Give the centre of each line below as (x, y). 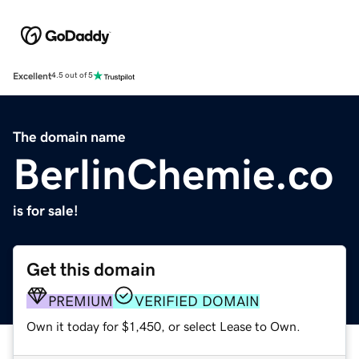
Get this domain (91, 269)
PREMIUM (81, 301)
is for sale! (46, 210)
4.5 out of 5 (72, 76)
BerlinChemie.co (173, 173)
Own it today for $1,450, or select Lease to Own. (163, 326)
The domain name (69, 137)
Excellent (32, 76)
